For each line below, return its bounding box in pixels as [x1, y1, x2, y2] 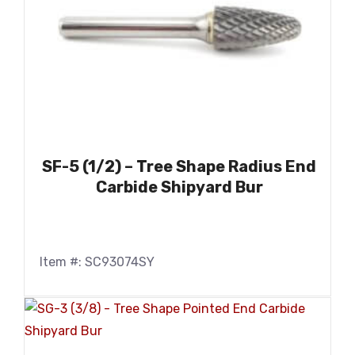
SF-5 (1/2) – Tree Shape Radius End [42, 157, 316, 177]
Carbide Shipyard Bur [95, 177, 263, 197]
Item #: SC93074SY [40, 254, 155, 270]
